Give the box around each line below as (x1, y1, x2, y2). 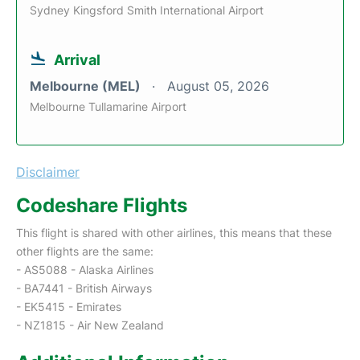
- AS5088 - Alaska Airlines (16, 262, 153, 276)
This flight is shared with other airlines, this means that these (16, 225, 332, 239)
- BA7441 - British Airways (16, 280, 152, 295)
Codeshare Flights (16, 193, 187, 217)
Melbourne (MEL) (30, 77, 144, 94)
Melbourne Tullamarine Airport (30, 99, 186, 113)
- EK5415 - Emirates (16, 299, 121, 313)
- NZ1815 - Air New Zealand (16, 317, 164, 332)
